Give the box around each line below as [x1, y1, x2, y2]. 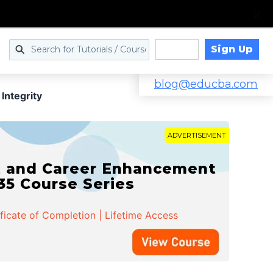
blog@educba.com [154, 77, 258, 91]
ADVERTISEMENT [168, 131, 226, 140]
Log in [161, 44, 192, 55]
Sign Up [210, 43, 253, 55]
